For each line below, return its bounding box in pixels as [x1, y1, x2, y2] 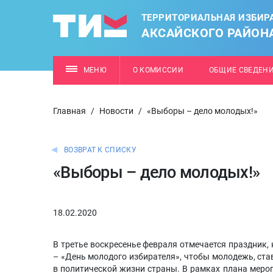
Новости [99, 106, 133, 116]
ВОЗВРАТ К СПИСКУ [64, 146, 136, 154]
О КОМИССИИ [132, 66, 184, 74]
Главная [53, 106, 86, 116]
